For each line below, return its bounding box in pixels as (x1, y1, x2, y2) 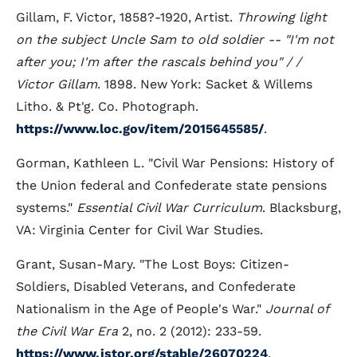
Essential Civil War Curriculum (76, 200, 262, 215)
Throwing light (237, 10, 327, 25)
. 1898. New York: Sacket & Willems (97, 76, 312, 92)
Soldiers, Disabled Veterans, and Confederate (16, 279, 296, 294)
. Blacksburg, (262, 200, 341, 215)
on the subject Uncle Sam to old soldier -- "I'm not (16, 32, 334, 47)
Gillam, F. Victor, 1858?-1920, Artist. (16, 10, 237, 25)
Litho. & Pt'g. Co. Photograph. (16, 99, 198, 114)
